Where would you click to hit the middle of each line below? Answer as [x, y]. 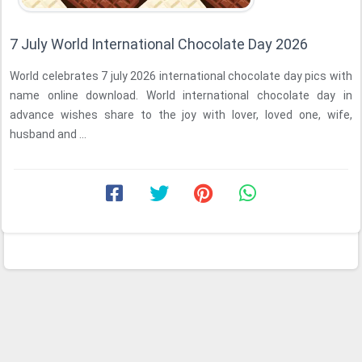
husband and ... [48, 134]
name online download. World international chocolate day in [181, 95]
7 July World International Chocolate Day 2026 [159, 44]
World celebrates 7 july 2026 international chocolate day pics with [181, 76]
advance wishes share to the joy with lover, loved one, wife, [181, 115]
